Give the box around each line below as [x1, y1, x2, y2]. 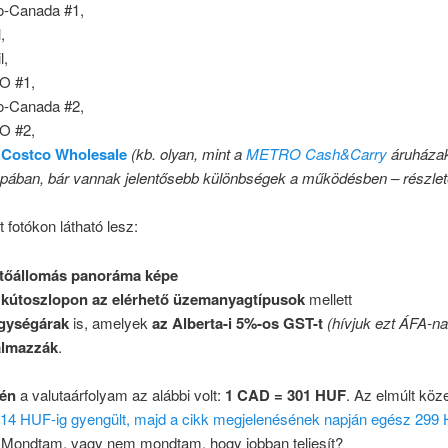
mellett [305, 287, 353, 309]
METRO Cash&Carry [246, 142, 388, 164]
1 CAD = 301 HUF [224, 383, 346, 406]
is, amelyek [69, 311, 153, 333]
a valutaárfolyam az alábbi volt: [15, 383, 225, 405]
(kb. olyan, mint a [131, 142, 247, 164]
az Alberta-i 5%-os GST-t [152, 311, 324, 334]
